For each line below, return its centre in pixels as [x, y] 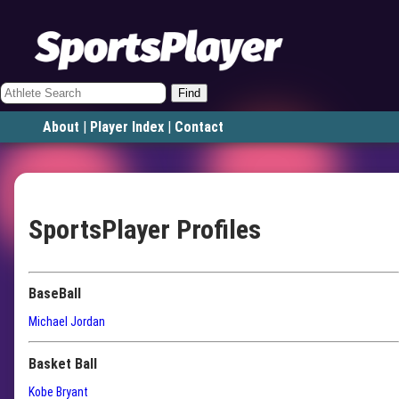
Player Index [127, 127]
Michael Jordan [67, 322]
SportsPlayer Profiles [145, 229]
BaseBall [55, 294]
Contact [199, 127]
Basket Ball [63, 363]
